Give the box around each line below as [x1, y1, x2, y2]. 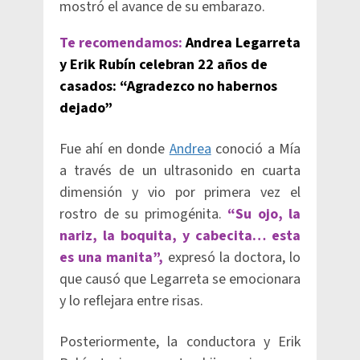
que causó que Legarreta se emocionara [59, 269, 301, 289]
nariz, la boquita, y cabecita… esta [59, 226, 301, 246]
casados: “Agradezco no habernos [59, 76, 277, 96]
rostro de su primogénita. [59, 204, 227, 224]
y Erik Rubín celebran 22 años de [59, 55, 268, 75]
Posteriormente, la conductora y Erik [59, 332, 301, 352]
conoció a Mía [211, 139, 301, 159]
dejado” [59, 98, 112, 118]
